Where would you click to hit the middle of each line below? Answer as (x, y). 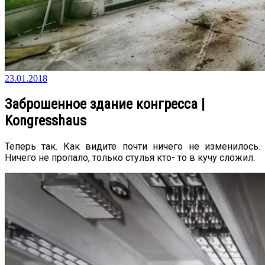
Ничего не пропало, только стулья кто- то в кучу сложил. (130, 157)
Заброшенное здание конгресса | (105, 104)
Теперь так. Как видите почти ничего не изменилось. (132, 146)
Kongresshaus (46, 120)
